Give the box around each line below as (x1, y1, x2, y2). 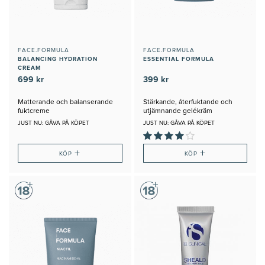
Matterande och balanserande (18, 99, 113, 106)
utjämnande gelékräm (143, 108, 212, 115)
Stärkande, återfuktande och (143, 99, 232, 106)
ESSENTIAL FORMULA (143, 56, 214, 63)
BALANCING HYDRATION (18, 56, 98, 63)
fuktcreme (18, 108, 50, 115)
